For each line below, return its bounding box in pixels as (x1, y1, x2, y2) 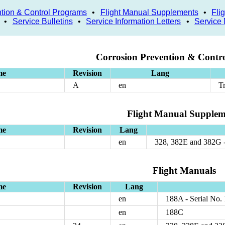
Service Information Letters (86, 17, 181, 26)
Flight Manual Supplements (100, 8, 198, 17)
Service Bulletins (12, 17, 73, 26)
